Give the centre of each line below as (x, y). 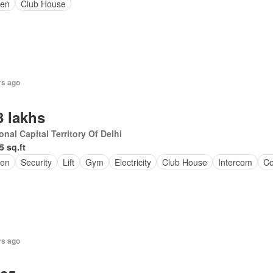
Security (36, 162)
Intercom (235, 162)
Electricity (133, 162)
